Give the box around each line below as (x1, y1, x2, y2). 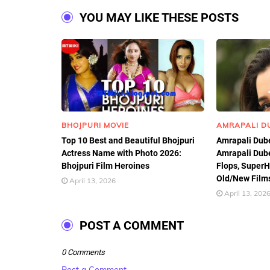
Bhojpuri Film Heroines (61, 161, 149, 171)
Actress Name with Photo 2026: (61, 148, 181, 158)
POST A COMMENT (80, 218, 184, 233)
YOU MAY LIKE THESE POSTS (80, 10, 239, 25)
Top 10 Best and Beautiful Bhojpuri (61, 136, 195, 145)
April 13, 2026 (69, 176, 116, 185)
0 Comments (61, 248, 105, 257)
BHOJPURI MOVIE (61, 121, 129, 130)
